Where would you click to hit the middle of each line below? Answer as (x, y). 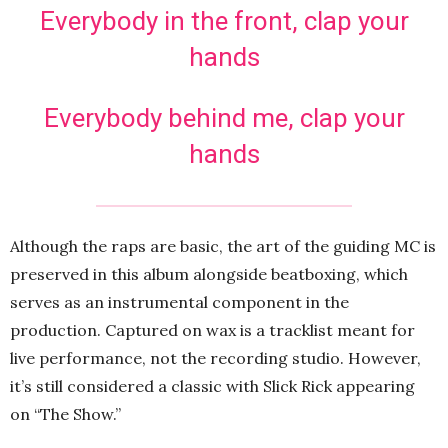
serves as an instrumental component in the (179, 302)
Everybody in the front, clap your (224, 21)
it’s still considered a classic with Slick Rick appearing (212, 386)
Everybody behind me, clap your (224, 118)
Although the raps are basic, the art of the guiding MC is (223, 246)
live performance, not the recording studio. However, (215, 358)
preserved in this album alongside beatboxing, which (209, 274)
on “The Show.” (65, 414)
